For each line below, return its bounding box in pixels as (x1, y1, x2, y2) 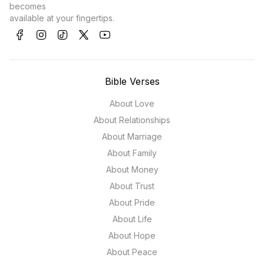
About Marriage (102, 131, 162, 142)
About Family (107, 148, 157, 159)
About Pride (109, 197, 155, 208)
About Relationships (94, 115, 170, 126)
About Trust (110, 181, 154, 192)
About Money (105, 164, 159, 175)
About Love (110, 98, 154, 109)
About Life (112, 214, 152, 225)
